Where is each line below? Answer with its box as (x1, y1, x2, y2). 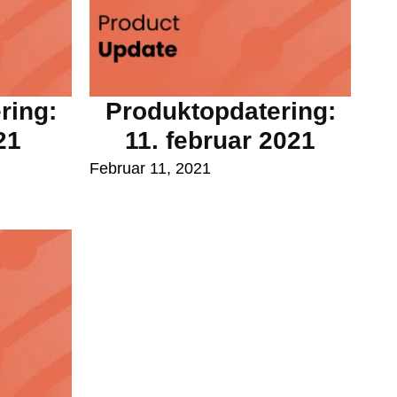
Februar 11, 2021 (90, 159, 211, 177)
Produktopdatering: (105, 97, 336, 125)
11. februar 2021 (125, 126, 315, 154)
